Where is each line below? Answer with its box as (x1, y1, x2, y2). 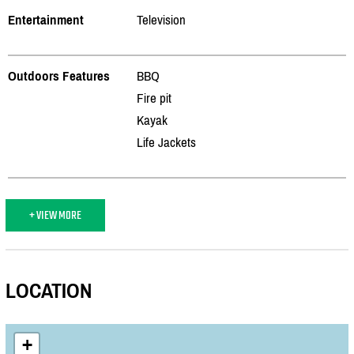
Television (137, 11, 186, 28)
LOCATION (6, 279, 92, 303)
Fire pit (137, 89, 171, 106)
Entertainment (8, 11, 84, 28)
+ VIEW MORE (29, 205, 81, 225)
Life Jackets (137, 134, 196, 150)
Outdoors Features (8, 67, 110, 84)
